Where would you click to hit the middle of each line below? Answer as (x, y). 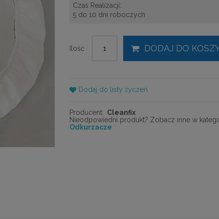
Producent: (86, 113)
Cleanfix (121, 113)
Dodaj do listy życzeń (113, 90)
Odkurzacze (90, 127)
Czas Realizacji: (97, 6)
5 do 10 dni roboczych (109, 15)
